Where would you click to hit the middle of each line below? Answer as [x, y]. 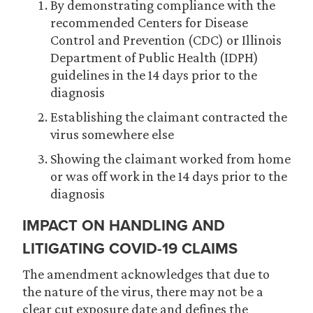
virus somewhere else [112, 134]
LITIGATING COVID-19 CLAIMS [130, 248]
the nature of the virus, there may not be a [143, 291]
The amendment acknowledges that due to [146, 274]
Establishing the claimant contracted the [169, 117]
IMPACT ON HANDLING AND [124, 225]
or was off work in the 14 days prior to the [169, 176]
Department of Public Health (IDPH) [154, 57]
